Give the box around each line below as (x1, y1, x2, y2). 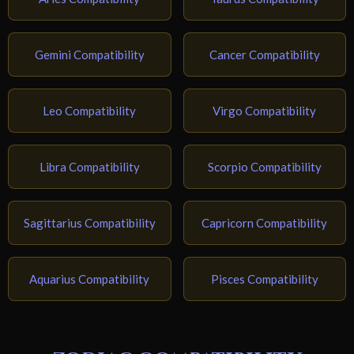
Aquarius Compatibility (29, 272, 150, 287)
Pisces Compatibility (210, 272, 318, 287)
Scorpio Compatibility (207, 160, 322, 175)
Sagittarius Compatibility (23, 216, 156, 231)
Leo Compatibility (43, 104, 137, 119)
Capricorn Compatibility (201, 216, 328, 231)
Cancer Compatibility (209, 47, 320, 62)
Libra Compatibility (39, 160, 140, 175)
